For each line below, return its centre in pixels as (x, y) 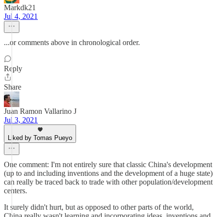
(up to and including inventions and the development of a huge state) (108, 173)
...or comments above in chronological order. (72, 42)
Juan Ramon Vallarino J (40, 111)
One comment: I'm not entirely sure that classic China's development (108, 164)
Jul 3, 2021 (21, 120)
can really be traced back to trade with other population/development (108, 182)
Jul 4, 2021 (21, 16)
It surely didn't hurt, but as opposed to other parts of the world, (99, 207)
